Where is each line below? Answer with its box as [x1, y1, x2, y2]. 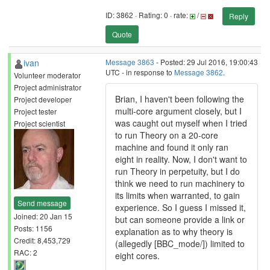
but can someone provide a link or [115, 213, 245, 225]
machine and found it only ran [115, 141, 228, 153]
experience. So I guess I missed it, [115, 201, 246, 213]
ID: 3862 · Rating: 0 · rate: [105, 10, 190, 20]
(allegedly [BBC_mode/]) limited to [115, 237, 245, 250]
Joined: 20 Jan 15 [14, 210, 72, 221]
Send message [17, 197, 67, 208]
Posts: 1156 [14, 222, 52, 233]
